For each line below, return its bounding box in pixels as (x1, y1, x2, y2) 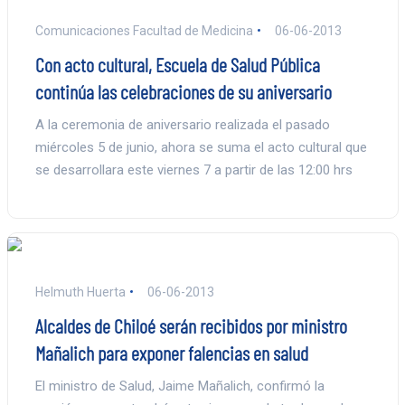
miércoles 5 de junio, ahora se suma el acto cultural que (34, 138, 367, 155)
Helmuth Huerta (34, 284, 126, 299)
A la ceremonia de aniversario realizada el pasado (34, 116, 330, 133)
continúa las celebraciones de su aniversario (34, 79, 332, 103)
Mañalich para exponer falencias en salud (34, 340, 308, 364)
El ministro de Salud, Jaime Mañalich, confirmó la (34, 377, 325, 394)
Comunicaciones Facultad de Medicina (34, 23, 253, 38)
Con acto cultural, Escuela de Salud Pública (34, 52, 320, 76)
